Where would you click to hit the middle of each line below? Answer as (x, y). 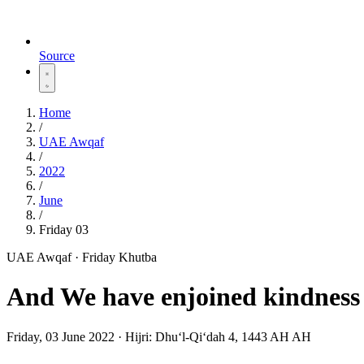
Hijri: (140, 336)
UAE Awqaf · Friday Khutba (82, 257)
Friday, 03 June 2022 (62, 336)
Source (57, 56)
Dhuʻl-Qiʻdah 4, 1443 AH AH (233, 336)
